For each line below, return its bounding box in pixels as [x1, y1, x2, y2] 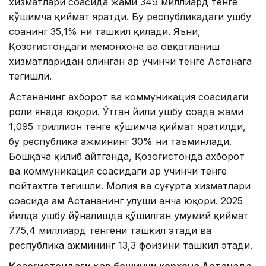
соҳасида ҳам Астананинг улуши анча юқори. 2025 [9, 195, 243, 207]
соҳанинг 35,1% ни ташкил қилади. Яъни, [9, 26, 201, 38]
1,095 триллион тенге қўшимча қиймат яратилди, [9, 121, 246, 133]
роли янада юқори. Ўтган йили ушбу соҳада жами [9, 106, 243, 118]
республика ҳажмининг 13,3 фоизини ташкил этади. [9, 239, 252, 252]
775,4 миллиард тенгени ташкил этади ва [9, 224, 211, 237]
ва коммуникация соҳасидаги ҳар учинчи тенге [9, 165, 227, 178]
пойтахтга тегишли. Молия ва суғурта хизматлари [9, 180, 251, 192]
